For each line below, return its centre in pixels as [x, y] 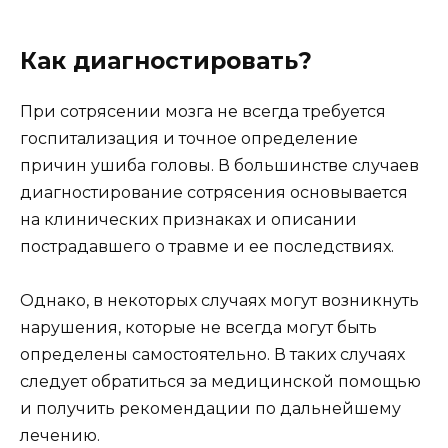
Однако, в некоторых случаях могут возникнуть [219, 301]
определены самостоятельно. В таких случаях [212, 355]
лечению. [60, 436]
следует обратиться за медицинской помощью [220, 382]
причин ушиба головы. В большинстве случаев [219, 166]
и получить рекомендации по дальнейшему [210, 409]
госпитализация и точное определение [189, 139]
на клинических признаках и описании [188, 220]
